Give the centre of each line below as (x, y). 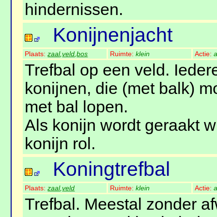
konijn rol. (60, 144)
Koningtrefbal (112, 169)
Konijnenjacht (113, 35)
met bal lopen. (77, 107)
